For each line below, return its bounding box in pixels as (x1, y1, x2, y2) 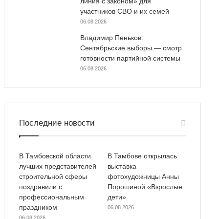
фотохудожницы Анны (107, 172, 179, 180)
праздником (19, 203, 57, 211)
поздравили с (19, 182, 62, 191)
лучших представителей (19, 162, 96, 170)
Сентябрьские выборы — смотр (80, 44, 182, 52)
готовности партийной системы (80, 54, 180, 62)
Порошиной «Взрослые (107, 182, 182, 191)
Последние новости (19, 118, 95, 128)
